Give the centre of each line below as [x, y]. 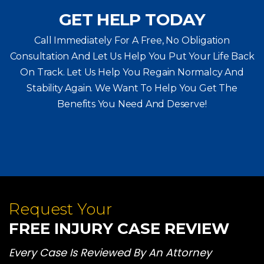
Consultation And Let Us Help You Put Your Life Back [132, 57]
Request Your [60, 209]
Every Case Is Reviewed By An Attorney [110, 253]
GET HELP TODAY [132, 20]
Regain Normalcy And [192, 72]
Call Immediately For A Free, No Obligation [132, 41]
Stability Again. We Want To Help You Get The [132, 88]
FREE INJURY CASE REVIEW [119, 229]
